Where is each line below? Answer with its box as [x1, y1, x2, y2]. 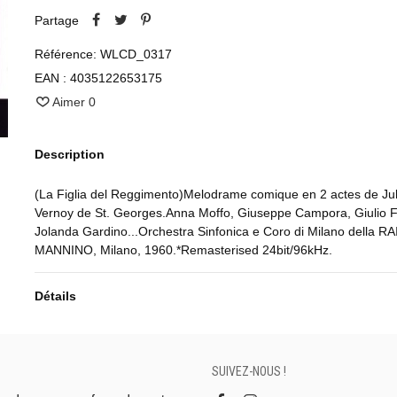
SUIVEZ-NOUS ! [212, 364, 286, 379]
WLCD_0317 [99, 47, 172, 62]
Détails [34, 289, 76, 304]
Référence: [34, 47, 97, 62]
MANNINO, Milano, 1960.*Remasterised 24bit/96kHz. [34, 243, 332, 258]
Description [34, 147, 105, 162]
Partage [34, 13, 79, 28]
